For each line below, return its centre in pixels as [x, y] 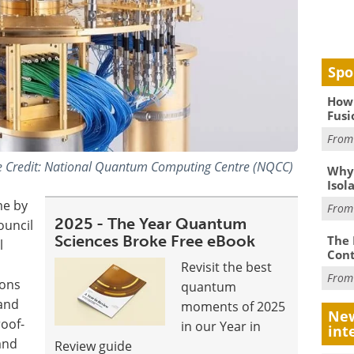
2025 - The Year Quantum [151, 224]
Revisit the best [227, 267]
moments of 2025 [233, 307]
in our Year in [221, 327]
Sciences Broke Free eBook [155, 241]
